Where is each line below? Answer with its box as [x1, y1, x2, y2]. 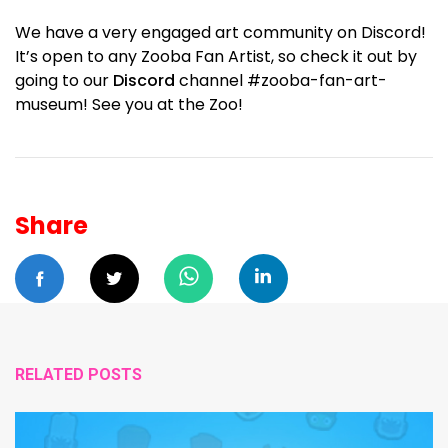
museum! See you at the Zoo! [15, 92, 243, 116]
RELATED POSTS [15, 364, 142, 384]
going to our [15, 68, 113, 92]
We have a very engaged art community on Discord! [15, 20, 426, 44]
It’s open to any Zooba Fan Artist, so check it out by [15, 44, 417, 68]
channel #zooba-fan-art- [175, 68, 387, 92]
